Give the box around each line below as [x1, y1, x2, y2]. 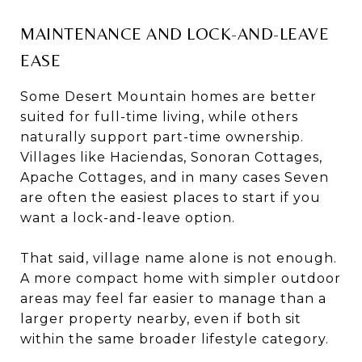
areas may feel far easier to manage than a [20, 290, 326, 306]
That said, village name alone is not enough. [20, 250, 337, 266]
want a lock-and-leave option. [20, 209, 235, 225]
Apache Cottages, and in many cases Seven [20, 169, 329, 185]
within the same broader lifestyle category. [20, 330, 329, 347]
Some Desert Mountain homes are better [20, 88, 317, 104]
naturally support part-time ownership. [20, 128, 304, 145]
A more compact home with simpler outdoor [20, 270, 341, 286]
